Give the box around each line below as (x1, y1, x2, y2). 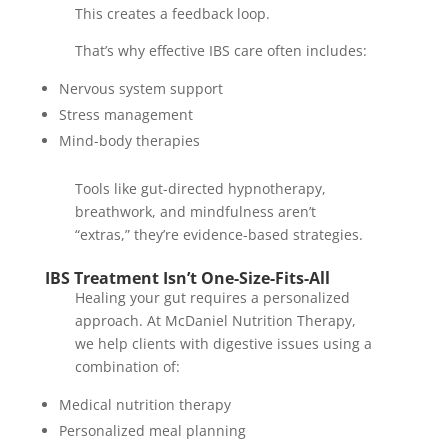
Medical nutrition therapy (58, 395, 231, 415)
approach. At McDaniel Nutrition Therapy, (74, 311, 356, 331)
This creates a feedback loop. (74, 4, 270, 24)
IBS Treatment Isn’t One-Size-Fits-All (44, 267, 330, 290)
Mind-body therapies (58, 131, 200, 151)
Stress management (58, 105, 193, 125)
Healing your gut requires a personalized (74, 288, 350, 308)
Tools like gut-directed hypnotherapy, (74, 179, 326, 199)
